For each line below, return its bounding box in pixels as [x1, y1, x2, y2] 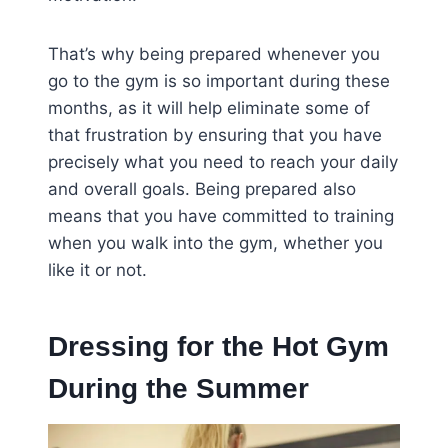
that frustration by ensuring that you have [48, 125, 382, 146]
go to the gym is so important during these [48, 71, 390, 92]
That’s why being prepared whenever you [48, 44, 380, 65]
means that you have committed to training [48, 206, 394, 227]
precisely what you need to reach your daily [48, 152, 398, 173]
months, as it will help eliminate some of [48, 98, 370, 119]
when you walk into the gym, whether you [48, 233, 383, 254]
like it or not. [48, 260, 152, 281]
